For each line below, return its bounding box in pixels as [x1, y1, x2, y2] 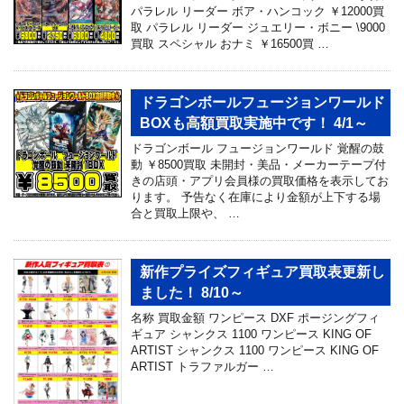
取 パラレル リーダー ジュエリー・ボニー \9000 [131, 20, 385, 34]
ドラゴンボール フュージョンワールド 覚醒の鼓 [131, 141, 384, 155]
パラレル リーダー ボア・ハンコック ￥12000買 [131, 4, 384, 18]
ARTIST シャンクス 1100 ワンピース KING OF [131, 343, 379, 357]
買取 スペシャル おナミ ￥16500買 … [131, 36, 329, 50]
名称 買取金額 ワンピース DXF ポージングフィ [131, 310, 380, 325]
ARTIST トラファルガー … [131, 359, 274, 373]
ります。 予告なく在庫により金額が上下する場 [131, 189, 381, 204]
